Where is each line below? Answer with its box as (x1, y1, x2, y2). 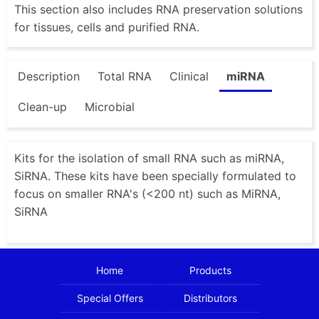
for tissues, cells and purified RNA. (14, 19, 199, 34)
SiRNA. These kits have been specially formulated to (14, 169, 296, 184)
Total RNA (98, 68, 152, 83)
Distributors (184, 292, 238, 305)
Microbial (85, 99, 135, 114)
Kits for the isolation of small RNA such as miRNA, (14, 151, 284, 166)
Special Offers (76, 292, 143, 305)
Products (189, 264, 232, 277)
